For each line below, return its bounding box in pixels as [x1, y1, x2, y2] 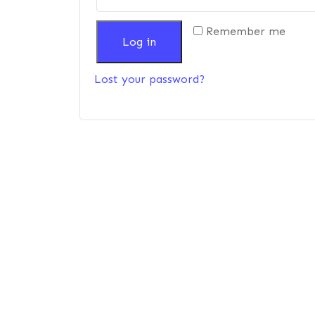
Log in [122, 35, 157, 49]
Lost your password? [94, 72, 205, 86]
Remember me [206, 25, 286, 38]
